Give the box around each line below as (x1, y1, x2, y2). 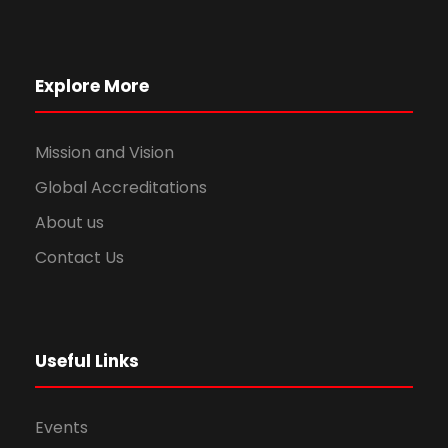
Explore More (35, 73, 149, 98)
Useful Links (35, 348, 139, 373)
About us (35, 210, 104, 234)
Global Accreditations (35, 175, 207, 199)
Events (35, 415, 88, 439)
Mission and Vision (35, 140, 174, 164)
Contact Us (35, 245, 124, 269)
